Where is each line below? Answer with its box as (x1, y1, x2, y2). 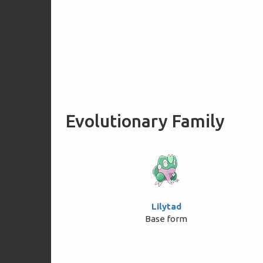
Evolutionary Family (66, 111, 225, 131)
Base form (145, 214, 188, 224)
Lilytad (151, 201, 181, 211)
